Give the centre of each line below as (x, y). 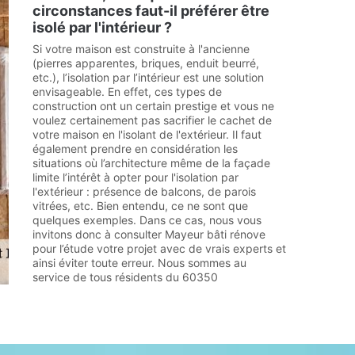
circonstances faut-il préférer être (151, 11)
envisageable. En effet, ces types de (127, 92)
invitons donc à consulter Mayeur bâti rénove (149, 234)
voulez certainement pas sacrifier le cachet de (152, 120)
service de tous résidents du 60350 (125, 277)
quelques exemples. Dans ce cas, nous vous (147, 220)
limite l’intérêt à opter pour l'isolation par (136, 177)
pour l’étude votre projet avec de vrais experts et (159, 248)
